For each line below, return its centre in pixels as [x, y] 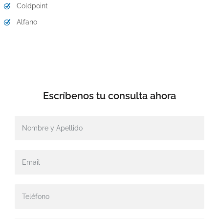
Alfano [27, 22]
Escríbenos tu [76, 96]
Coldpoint [32, 6]
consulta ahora [142, 96]
